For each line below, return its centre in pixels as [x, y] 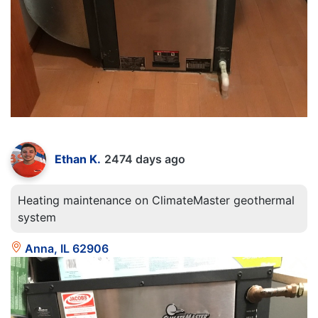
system [37, 218]
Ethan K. [78, 159]
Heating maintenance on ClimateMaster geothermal [156, 201]
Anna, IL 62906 [65, 249]
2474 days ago [145, 159]
